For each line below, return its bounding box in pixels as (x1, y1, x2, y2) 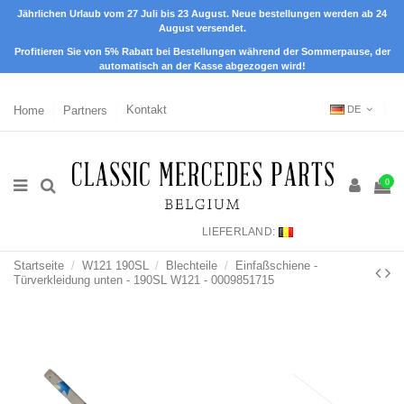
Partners (63, 103, 111, 117)
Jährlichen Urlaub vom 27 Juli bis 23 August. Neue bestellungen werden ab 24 (17, 8, 387, 19)
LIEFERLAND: (202, 225, 276, 238)
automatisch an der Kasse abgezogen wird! (98, 60, 306, 71)
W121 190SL (81, 258, 149, 272)
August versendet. (158, 23, 246, 33)
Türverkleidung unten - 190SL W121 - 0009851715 (14, 272, 274, 287)
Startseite (14, 258, 64, 272)
